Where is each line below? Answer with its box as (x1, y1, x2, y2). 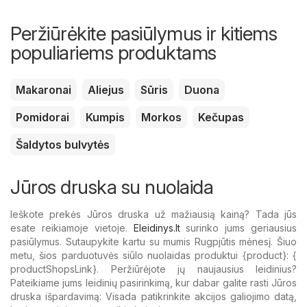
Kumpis (86, 110, 125, 125)
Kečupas (198, 110, 244, 125)
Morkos (141, 110, 182, 125)
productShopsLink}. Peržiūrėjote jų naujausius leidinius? (10, 263, 297, 275)
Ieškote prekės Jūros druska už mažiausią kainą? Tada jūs (10, 208, 297, 221)
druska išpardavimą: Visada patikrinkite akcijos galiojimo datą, (10, 291, 297, 303)
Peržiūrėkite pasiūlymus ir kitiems (10, 22, 277, 46)
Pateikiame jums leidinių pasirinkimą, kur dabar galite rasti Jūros (10, 277, 297, 289)
